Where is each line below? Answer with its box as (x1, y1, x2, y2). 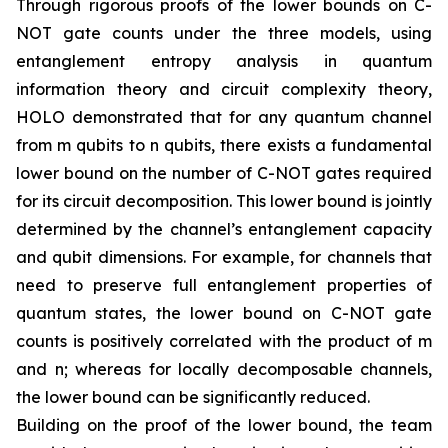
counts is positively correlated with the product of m (16, 331, 432, 351)
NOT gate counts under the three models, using (16, 23, 432, 43)
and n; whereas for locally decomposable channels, (16, 359, 432, 379)
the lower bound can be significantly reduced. (16, 387, 370, 407)
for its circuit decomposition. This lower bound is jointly (16, 191, 432, 211)
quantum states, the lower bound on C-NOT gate (16, 303, 432, 323)
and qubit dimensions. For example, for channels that (16, 247, 432, 267)
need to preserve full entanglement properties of (16, 275, 432, 295)
